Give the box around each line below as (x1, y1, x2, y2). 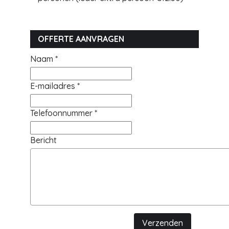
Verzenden (142, 218, 183, 228)
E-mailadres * (30, 81, 80, 91)
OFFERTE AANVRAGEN (38, 34, 124, 44)
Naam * (30, 54, 58, 64)
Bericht (30, 135, 57, 145)
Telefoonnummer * (30, 108, 97, 118)
